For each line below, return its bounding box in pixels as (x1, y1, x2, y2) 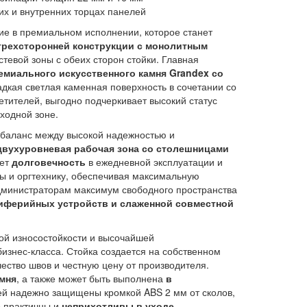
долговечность (11, 155, 86, 169)
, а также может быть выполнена (16, 271, 166, 285)
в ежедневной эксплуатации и (85, 155, 223, 169)
